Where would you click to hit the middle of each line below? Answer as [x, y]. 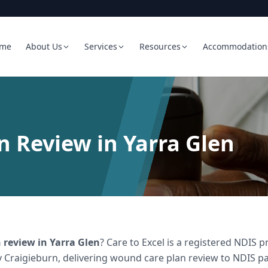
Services [101, 46]
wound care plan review [164, 258]
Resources [160, 46]
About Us [44, 46]
